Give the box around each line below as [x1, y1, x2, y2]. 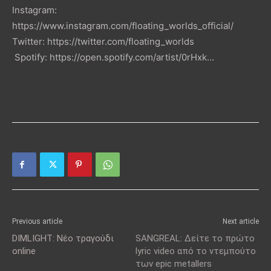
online [12, 246, 36, 257]
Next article [223, 217, 259, 226]
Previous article [12, 217, 62, 226]
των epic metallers [135, 258, 212, 270]
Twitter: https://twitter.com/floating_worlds [12, 36, 194, 48]
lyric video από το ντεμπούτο [135, 246, 256, 257]
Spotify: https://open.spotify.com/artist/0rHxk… [12, 51, 214, 64]
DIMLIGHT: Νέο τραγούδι [12, 233, 114, 244]
